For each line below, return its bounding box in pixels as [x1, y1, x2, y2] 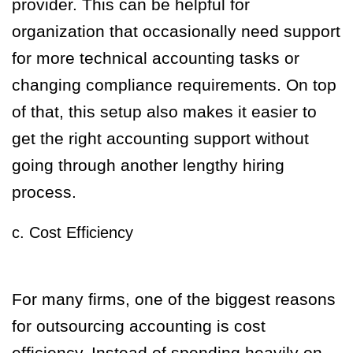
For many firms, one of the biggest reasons [12, 290, 336, 309]
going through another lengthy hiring [12, 156, 284, 175]
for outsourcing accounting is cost [12, 317, 266, 336]
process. [12, 183, 76, 202]
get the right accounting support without [12, 129, 309, 148]
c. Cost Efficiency [12, 224, 133, 242]
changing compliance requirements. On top [12, 76, 336, 95]
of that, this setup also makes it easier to [12, 102, 317, 121]
